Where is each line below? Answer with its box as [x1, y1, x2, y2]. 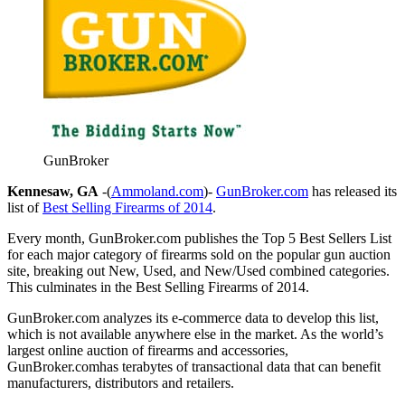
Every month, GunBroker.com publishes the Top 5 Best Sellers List [7, 230, 391, 246]
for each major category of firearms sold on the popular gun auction [7, 246, 391, 262]
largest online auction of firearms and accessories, [7, 342, 288, 358]
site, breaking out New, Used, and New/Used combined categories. [7, 262, 390, 278]
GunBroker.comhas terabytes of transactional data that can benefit [7, 358, 381, 374]
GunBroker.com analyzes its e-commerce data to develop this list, [7, 309, 379, 325]
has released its [308, 183, 397, 199]
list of [7, 199, 42, 215]
